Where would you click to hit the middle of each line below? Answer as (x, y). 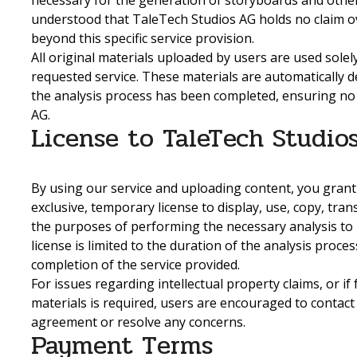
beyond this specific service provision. (143, 39)
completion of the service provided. (135, 264)
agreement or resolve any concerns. (138, 322)
